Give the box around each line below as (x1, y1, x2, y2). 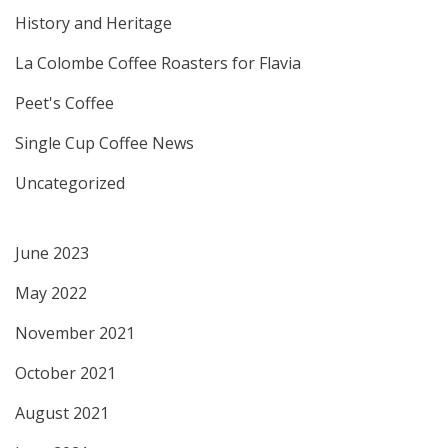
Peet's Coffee (15, 92, 114, 115)
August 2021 (15, 402, 109, 425)
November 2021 (15, 322, 135, 345)
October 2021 (15, 362, 116, 385)
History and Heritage (15, 12, 172, 35)
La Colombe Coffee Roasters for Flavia (15, 52, 301, 75)
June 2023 (15, 242, 89, 265)
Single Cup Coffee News (15, 132, 194, 155)
